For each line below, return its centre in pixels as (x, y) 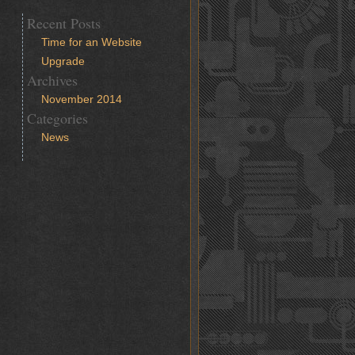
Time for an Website (92, 42)
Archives (52, 80)
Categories (57, 118)
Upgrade (63, 61)
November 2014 (82, 99)
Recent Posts (64, 23)
